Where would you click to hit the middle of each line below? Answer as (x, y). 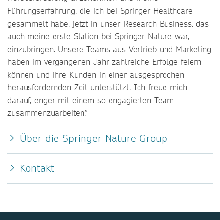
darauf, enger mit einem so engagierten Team (91, 100)
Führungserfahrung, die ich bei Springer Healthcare (100, 11)
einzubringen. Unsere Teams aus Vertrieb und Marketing (109, 49)
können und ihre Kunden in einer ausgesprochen (96, 74)
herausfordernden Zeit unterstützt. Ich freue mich (97, 87)
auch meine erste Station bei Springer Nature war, (98, 36)
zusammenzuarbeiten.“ (48, 113)
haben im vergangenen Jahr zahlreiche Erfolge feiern (104, 62)
